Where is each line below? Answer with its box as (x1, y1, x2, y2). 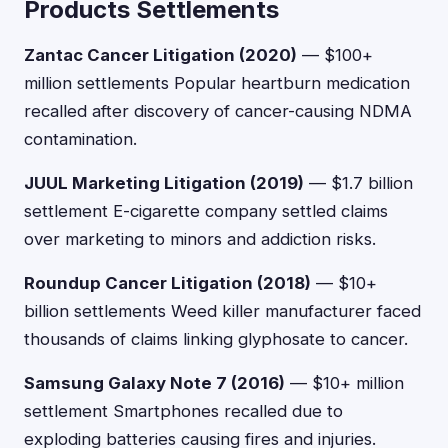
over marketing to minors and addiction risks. (24, 229, 376, 249)
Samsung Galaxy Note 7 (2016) (24, 373, 285, 393)
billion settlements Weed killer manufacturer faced (24, 301, 421, 321)
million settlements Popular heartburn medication (24, 73, 410, 93)
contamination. (24, 129, 137, 149)
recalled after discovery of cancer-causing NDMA (24, 101, 412, 121)
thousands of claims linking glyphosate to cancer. (24, 329, 408, 349)
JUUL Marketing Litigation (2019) (24, 173, 304, 193)
